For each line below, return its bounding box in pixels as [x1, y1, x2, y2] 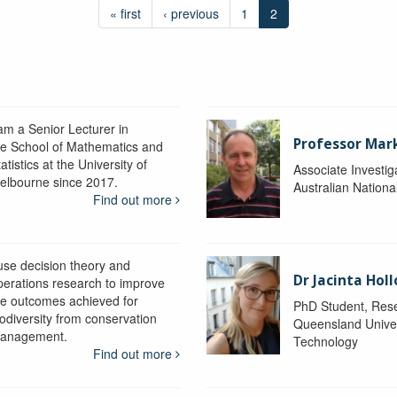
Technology [293, 331, 359, 350]
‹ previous [162, 4, 219, 22]
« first [109, 4, 141, 22]
